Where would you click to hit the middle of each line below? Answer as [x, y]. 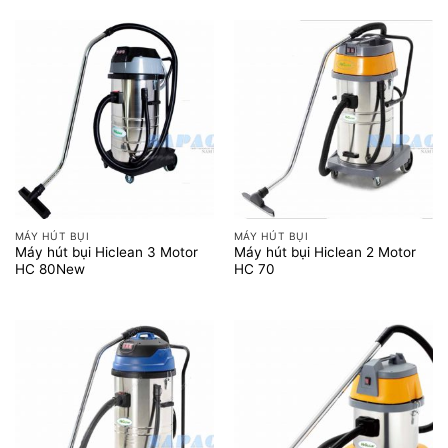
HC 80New [49, 269]
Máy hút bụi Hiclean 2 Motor [324, 252]
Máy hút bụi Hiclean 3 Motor [106, 252]
